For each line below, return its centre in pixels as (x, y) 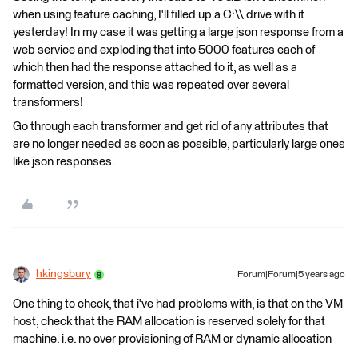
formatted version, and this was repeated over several (151, 85)
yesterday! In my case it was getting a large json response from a (178, 32)
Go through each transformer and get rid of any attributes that (171, 127)
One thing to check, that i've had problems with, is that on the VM (178, 304)
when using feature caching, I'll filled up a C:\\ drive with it (159, 15)
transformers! (48, 103)
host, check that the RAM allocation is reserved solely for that (169, 322)
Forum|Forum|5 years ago (291, 275)
